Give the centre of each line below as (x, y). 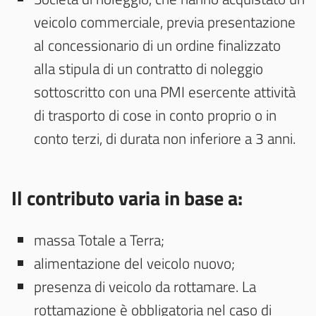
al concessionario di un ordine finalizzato (157, 45)
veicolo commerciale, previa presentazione (165, 22)
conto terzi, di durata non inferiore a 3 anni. (165, 139)
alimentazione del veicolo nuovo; (134, 263)
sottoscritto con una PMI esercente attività (165, 92)
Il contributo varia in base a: (127, 198)
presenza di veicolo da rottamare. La (145, 287)
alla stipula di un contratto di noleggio (148, 69)
